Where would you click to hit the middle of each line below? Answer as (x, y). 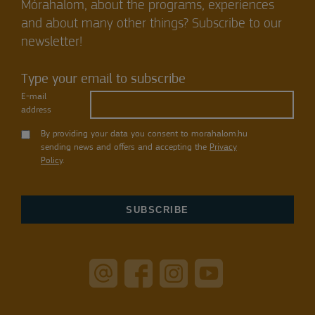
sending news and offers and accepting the (125, 148)
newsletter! (52, 43)
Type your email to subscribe (103, 80)
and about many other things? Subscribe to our (152, 24)
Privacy (223, 148)
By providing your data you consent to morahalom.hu (144, 134)
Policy (52, 161)
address (36, 110)
